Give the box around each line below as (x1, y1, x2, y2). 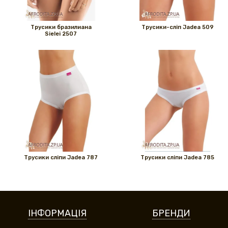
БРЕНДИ (152, 208, 190, 219)
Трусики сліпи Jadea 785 (140, 154, 214, 161)
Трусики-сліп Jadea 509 (141, 23, 214, 31)
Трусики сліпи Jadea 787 (24, 154, 98, 161)
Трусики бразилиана (30, 23, 92, 31)
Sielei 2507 (45, 30, 77, 37)
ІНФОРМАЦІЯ (27, 208, 87, 219)
